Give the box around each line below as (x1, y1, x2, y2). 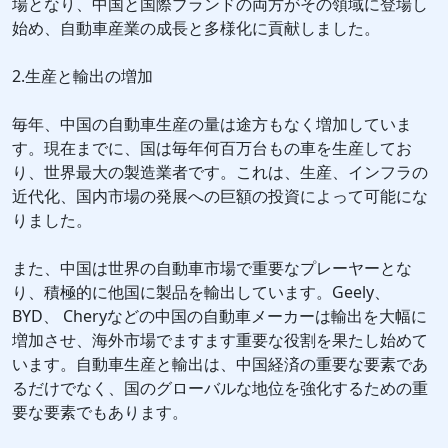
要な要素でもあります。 (12, 401, 188, 424)
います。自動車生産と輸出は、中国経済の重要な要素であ (12, 353, 428, 376)
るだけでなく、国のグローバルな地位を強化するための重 (12, 377, 428, 400)
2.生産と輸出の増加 (12, 65, 153, 88)
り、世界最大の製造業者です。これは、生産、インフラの (12, 161, 428, 184)
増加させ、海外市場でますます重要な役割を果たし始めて (12, 329, 428, 352)
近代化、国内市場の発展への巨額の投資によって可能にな (12, 185, 428, 208)
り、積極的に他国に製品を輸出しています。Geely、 (12, 281, 390, 304)
